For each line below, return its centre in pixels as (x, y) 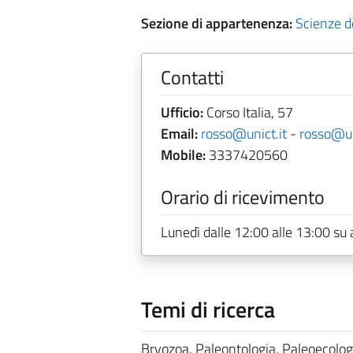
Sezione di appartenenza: (216, 23)
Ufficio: (182, 112)
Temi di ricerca (208, 309)
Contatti (192, 77)
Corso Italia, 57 (248, 112)
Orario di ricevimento (242, 197)
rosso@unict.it (243, 134)
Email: (179, 134)
